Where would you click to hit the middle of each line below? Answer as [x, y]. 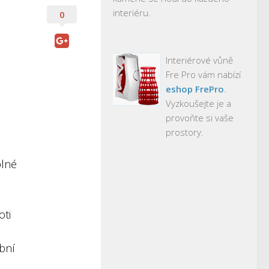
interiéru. [132, 13]
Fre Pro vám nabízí [203, 74]
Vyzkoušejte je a [198, 103]
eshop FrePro [195, 89]
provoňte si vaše [200, 118]
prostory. [185, 132]
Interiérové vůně [199, 60]
